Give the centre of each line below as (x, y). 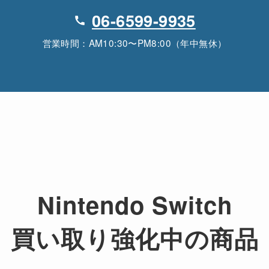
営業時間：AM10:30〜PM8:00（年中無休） (134, 42)
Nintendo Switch (134, 204)
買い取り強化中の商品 (134, 238)
